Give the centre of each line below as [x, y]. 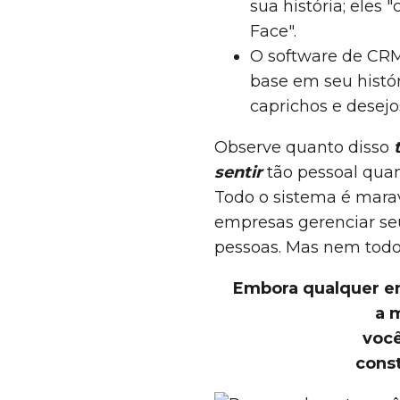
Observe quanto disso [304, 147]
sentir [238, 172]
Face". [273, 31]
